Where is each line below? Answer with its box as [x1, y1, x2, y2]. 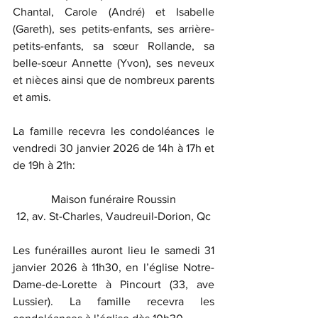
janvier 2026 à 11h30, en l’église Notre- [13, 261, 214, 273]
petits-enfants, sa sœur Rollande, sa [13, 40, 214, 52]
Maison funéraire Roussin [51, 193, 176, 205]
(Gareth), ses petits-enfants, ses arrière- [13, 23, 214, 35]
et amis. [13, 91, 51, 103]
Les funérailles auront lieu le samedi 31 [13, 244, 214, 256]
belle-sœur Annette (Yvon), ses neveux [13, 57, 214, 69]
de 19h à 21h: [13, 159, 75, 171]
